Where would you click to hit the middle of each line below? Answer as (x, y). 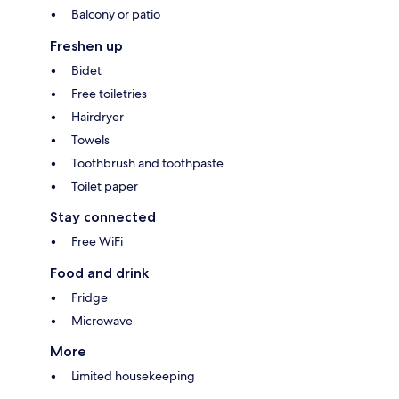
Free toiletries (109, 94)
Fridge (90, 298)
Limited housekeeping (133, 376)
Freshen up (86, 46)
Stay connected (103, 217)
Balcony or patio (116, 15)
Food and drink (99, 273)
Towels (90, 140)
